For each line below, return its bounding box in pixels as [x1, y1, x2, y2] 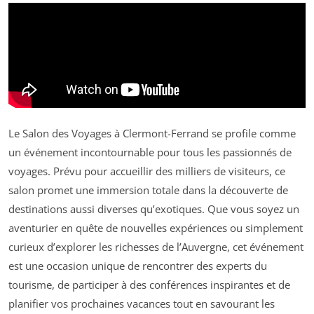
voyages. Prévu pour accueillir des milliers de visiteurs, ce [8, 163, 285, 178]
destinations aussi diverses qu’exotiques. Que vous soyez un [8, 201, 299, 216]
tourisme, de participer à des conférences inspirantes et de [8, 277, 290, 292]
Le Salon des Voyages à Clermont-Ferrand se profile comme [8, 125, 296, 140]
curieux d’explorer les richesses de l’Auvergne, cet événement [8, 239, 303, 254]
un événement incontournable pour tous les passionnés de [8, 144, 292, 159]
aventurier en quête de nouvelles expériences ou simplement [8, 220, 303, 235]
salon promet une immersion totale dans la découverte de [8, 182, 288, 197]
